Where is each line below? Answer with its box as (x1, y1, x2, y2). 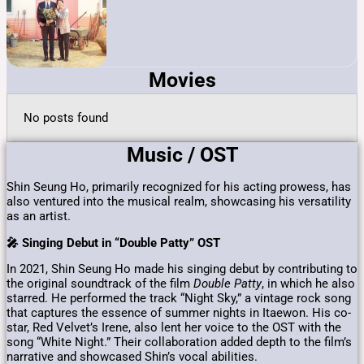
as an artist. (6, 209, 71, 224)
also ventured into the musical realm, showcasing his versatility (6, 194, 351, 210)
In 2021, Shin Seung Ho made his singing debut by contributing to (6, 262, 357, 277)
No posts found (24, 110, 108, 125)
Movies (148, 67, 216, 92)
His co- (312, 305, 351, 321)
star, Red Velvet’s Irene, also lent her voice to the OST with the (6, 320, 341, 336)
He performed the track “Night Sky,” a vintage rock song (51, 291, 351, 306)
